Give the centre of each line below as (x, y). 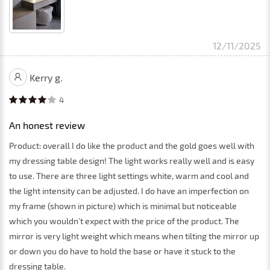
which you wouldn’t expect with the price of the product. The (124, 221)
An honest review (47, 125)
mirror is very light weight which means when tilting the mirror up (134, 236)
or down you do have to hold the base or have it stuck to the (122, 251)
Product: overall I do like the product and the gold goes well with (132, 145)
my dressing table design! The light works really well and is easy (132, 160)
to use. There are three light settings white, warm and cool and (129, 175)
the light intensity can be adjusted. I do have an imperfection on (129, 190)
